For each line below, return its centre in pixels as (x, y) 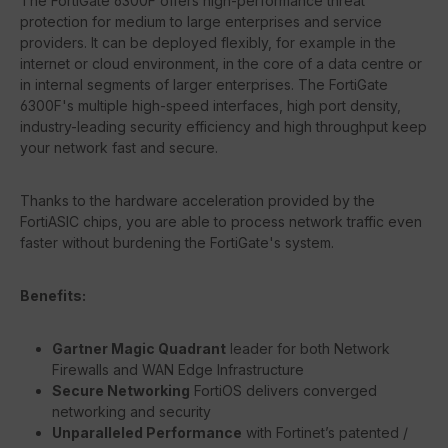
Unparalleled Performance (147, 433)
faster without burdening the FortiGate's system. (177, 243)
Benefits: (53, 296)
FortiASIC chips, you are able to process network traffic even (221, 222)
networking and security (131, 412)
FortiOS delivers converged (283, 391)
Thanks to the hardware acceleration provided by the (197, 201)
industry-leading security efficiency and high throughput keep (223, 127)
